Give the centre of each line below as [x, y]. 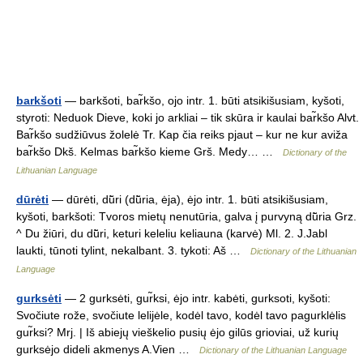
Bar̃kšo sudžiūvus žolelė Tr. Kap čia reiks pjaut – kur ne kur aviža [182, 135]
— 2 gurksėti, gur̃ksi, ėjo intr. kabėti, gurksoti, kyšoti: [196, 298]
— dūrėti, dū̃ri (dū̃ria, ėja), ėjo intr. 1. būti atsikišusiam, [188, 199]
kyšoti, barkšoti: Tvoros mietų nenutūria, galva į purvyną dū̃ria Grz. [186, 216]
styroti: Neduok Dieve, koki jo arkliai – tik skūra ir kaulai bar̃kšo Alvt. [188, 117]
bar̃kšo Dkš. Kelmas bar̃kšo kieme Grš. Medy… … [149, 152]
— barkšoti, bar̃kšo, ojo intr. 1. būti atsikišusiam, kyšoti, [203, 100]
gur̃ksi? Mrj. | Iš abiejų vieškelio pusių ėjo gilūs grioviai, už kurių [177, 332]
